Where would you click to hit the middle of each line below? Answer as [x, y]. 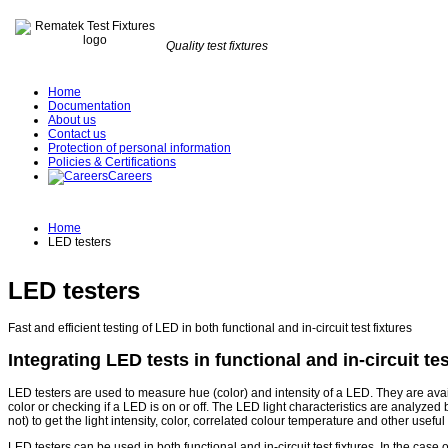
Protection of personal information [139, 148]
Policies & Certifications [112, 162]
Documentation [89, 106]
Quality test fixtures [217, 46]
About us [72, 120]
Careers [130, 176]
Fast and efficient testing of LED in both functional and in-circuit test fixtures [210, 328]
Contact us [77, 134]
